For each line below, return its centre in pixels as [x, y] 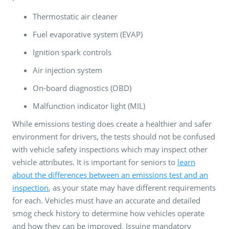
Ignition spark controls [72, 52]
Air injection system [67, 70]
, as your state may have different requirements [132, 187]
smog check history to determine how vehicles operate [108, 213]
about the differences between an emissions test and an [110, 175]
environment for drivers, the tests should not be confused [114, 136]
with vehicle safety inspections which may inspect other [110, 149]
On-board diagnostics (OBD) [82, 88]
